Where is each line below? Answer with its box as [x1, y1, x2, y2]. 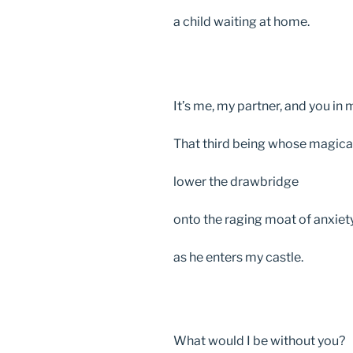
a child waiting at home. [173, 14, 310, 30]
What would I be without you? [173, 333, 347, 349]
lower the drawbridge [173, 173, 301, 189]
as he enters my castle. [173, 249, 306, 265]
